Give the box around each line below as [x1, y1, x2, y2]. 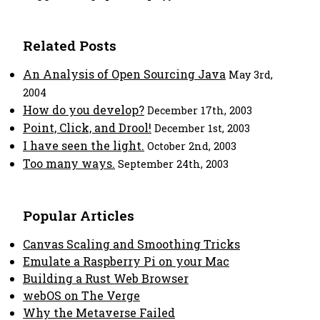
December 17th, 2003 [147, 104, 252, 117]
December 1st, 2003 [154, 121, 250, 135]
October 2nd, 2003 [147, 139, 236, 153]
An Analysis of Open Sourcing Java [23, 66, 226, 81]
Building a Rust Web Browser [23, 271, 189, 286]
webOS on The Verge [23, 288, 140, 303]
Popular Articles [23, 206, 134, 224]
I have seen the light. [23, 138, 144, 153]
